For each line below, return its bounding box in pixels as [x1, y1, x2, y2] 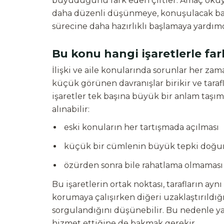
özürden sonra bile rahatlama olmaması [64, 160, 223, 170]
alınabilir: [52, 104, 89, 114]
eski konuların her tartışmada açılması [64, 122, 219, 132]
